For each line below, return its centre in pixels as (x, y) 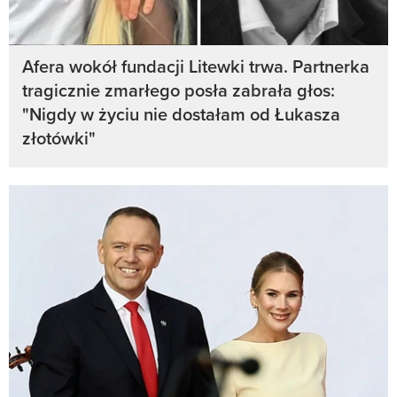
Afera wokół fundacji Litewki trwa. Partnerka (196, 66)
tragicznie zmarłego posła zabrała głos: (179, 90)
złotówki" (59, 138)
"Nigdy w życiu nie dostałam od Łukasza (181, 114)
